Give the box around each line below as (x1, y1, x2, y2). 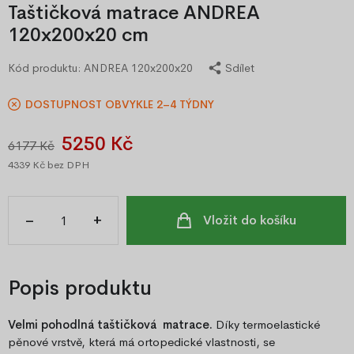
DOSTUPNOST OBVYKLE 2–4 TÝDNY (25, 97, 214, 112)
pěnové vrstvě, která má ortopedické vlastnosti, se (8, 334, 275, 350)
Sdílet (225, 61, 254, 76)
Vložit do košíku (202, 212, 296, 229)
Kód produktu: (8, 61, 84, 76)
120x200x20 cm (8, 23, 149, 47)
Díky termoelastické (213, 317, 320, 333)
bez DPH (45, 158, 89, 172)
